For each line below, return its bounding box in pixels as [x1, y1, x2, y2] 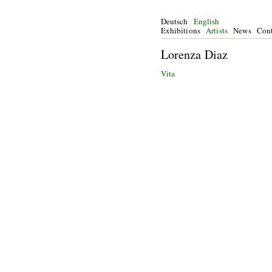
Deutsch [160, 16, 188, 27]
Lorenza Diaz [160, 46, 228, 63]
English [193, 16, 220, 27]
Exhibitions [160, 25, 200, 36]
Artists [206, 25, 228, 36]
